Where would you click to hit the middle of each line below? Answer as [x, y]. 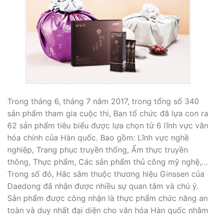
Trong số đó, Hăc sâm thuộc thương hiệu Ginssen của [106, 174]
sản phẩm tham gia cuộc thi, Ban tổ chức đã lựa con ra [108, 114]
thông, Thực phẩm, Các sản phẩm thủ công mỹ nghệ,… [108, 162]
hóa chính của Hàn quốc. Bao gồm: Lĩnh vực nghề [98, 138]
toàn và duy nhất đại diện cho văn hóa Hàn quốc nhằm [108, 210]
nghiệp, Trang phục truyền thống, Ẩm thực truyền [98, 150]
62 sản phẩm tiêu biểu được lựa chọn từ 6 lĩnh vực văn [108, 126]
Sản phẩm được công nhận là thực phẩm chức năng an [108, 198]
